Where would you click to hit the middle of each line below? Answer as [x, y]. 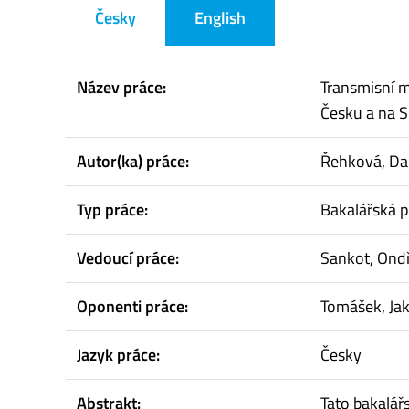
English [220, 18]
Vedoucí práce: [128, 258]
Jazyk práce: [118, 355]
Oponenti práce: [132, 307]
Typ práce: [112, 210]
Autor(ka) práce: [133, 162]
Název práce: [121, 88]
